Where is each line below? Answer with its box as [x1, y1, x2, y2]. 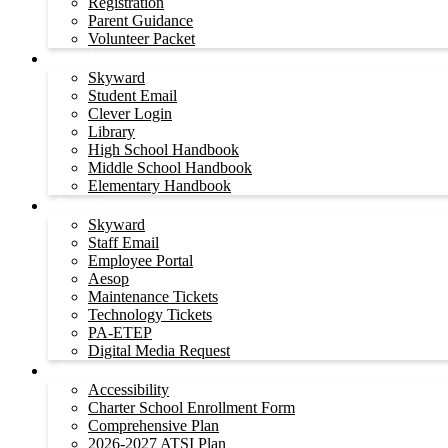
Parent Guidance [88, 12, 193, 29]
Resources [58, 360, 136, 380]
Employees [58, 195, 141, 215]
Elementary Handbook [88, 177, 231, 194]
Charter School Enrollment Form [88, 399, 295, 416]
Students [58, 48, 125, 68]
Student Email [88, 87, 177, 104]
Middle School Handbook [88, 159, 252, 176]
